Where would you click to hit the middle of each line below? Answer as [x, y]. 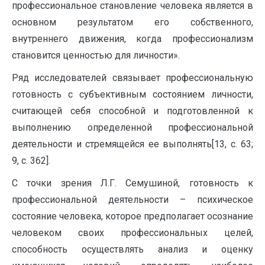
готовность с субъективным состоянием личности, [132, 94]
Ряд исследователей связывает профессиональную [132, 78]
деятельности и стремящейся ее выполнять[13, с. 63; [132, 144]
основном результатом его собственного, [132, 22]
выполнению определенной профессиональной [132, 127]
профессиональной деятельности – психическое [132, 200]
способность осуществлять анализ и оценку [132, 249]
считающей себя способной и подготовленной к [132, 111]
